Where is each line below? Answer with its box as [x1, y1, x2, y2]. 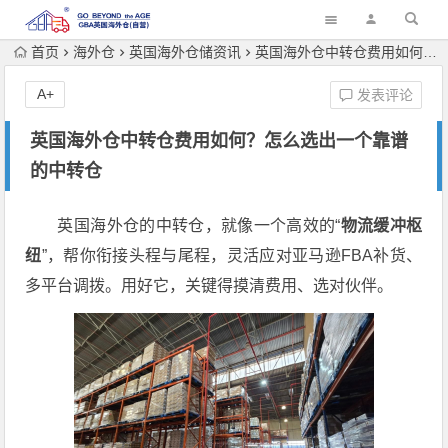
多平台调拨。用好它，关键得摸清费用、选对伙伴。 [25, 277, 394, 294]
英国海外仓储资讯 [129, 44, 242, 60]
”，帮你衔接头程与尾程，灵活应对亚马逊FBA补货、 [41, 247, 423, 264]
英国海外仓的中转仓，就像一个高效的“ [57, 217, 341, 234]
